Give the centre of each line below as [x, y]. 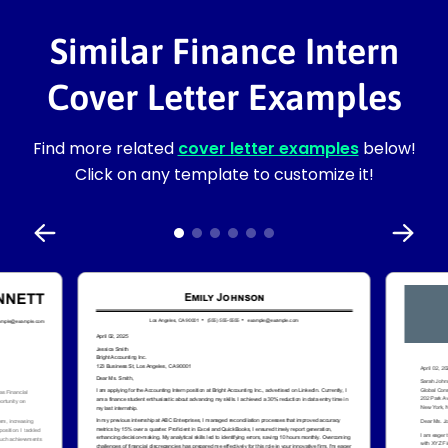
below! [387, 148]
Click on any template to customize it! [224, 174]
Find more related [105, 148]
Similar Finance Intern [224, 50]
